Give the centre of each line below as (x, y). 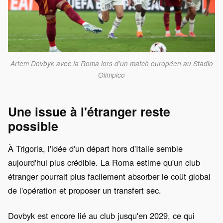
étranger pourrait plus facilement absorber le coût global (109, 176)
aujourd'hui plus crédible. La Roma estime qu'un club (104, 162)
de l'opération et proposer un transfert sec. (85, 190)
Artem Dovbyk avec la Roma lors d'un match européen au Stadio (111, 63)
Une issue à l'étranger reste (89, 111)
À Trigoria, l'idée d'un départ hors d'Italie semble (95, 148)
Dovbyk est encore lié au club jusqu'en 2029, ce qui (101, 215)
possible (33, 126)
